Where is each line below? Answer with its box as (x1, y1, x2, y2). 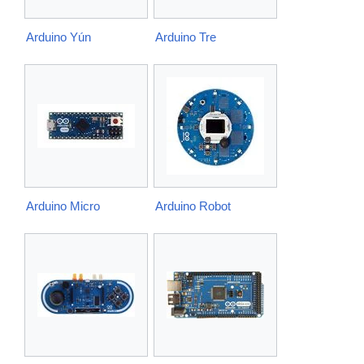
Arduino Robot (155, 198, 231, 213)
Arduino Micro (26, 198, 100, 213)
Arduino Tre (155, 30, 216, 45)
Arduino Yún (26, 30, 91, 45)
